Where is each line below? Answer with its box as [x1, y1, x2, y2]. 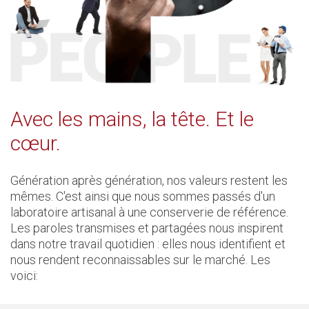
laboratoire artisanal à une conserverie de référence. [10, 205, 288, 220]
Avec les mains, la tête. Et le [10, 107, 254, 132]
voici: [10, 268, 38, 283]
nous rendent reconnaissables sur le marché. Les [10, 252, 270, 268]
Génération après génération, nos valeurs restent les [10, 173, 288, 188]
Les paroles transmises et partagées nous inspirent [10, 221, 283, 236]
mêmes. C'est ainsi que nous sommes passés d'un [10, 189, 275, 204]
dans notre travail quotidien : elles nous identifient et [10, 237, 286, 252]
